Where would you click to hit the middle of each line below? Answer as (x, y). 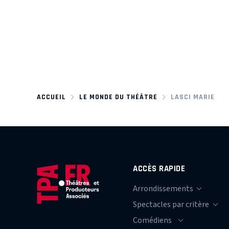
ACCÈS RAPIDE (159, 168)
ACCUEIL (51, 97)
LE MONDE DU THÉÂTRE (118, 97)
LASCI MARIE (192, 97)
